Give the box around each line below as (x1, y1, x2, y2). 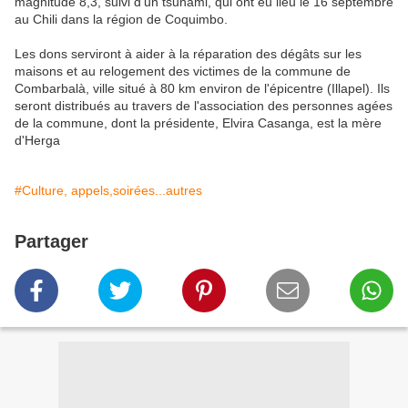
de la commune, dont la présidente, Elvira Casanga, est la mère (15, 116, 382, 131)
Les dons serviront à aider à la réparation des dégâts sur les (15, 46, 362, 62)
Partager (15, 231, 88, 252)
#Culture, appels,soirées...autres (15, 183, 202, 199)
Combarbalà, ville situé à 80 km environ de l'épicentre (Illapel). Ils (15, 81, 390, 97)
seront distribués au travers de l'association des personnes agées (15, 98, 393, 114)
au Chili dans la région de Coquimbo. (15, 12, 228, 27)
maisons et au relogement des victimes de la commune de (15, 64, 351, 79)
